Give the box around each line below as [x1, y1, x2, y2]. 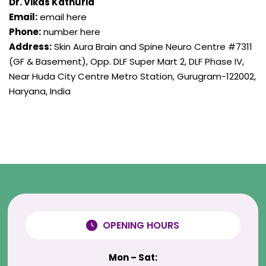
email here [37, 11, 87, 24]
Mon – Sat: [108, 251, 157, 264]
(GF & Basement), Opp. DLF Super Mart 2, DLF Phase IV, [9, 55, 244, 68]
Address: [9, 40, 52, 53]
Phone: [9, 26, 41, 39]
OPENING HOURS [103, 218, 180, 233]
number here [41, 26, 100, 39]
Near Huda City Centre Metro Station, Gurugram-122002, [9, 70, 256, 83]
